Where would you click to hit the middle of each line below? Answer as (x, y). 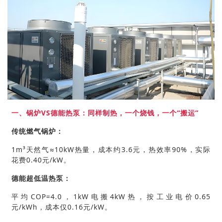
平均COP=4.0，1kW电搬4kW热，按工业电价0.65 (111, 197)
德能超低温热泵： (41, 178)
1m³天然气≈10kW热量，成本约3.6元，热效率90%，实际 (111, 150)
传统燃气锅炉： (37, 131)
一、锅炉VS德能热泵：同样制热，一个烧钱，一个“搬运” (105, 113)
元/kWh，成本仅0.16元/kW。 (62, 207)
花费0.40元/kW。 (44, 160)
